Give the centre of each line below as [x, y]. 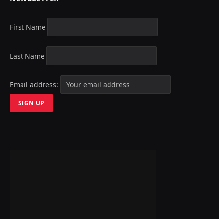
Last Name [27, 56]
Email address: [35, 85]
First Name [28, 27]
